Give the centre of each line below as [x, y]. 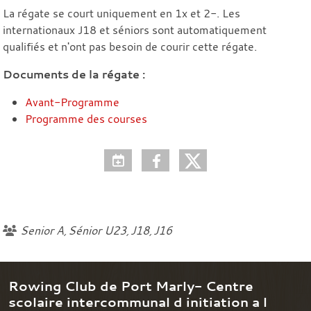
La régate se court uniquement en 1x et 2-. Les [121, 13]
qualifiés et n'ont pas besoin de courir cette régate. [130, 46]
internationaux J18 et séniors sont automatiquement [135, 30]
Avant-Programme [72, 102]
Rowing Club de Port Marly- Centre [131, 286]
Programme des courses [86, 118]
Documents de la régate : [74, 74]
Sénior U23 [97, 230]
